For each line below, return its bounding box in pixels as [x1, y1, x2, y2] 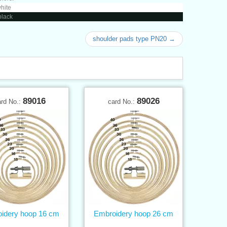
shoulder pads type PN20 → [93, 34, 175, 43]
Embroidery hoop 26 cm [94, 209, 173, 218]
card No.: [107, 97, 137, 105]
